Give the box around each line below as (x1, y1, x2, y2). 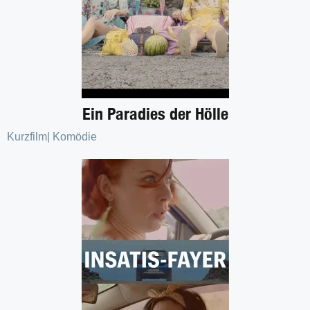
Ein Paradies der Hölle (82, 103, 228, 123)
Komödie (53, 130, 97, 143)
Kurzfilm (7, 130, 47, 143)
